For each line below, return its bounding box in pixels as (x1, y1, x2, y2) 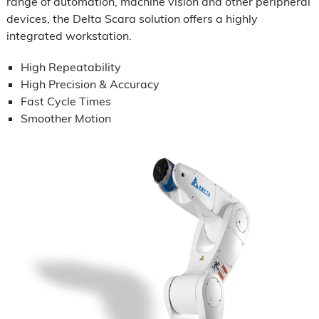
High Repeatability (20, 59, 121, 74)
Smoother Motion (20, 110, 111, 125)
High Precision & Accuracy (20, 76, 159, 91)
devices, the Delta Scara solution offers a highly (6, 11, 258, 26)
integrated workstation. (6, 28, 132, 43)
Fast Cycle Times (20, 93, 111, 108)
